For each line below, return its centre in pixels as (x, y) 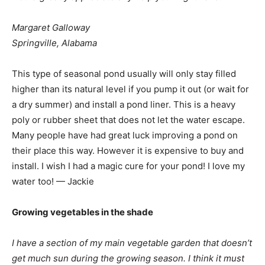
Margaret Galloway (51, 28)
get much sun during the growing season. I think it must (128, 258)
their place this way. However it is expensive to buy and (128, 151)
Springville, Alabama (54, 43)
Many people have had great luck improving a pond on (125, 135)
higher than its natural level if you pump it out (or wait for (130, 89)
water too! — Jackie (53, 181)
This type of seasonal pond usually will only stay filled (124, 74)
